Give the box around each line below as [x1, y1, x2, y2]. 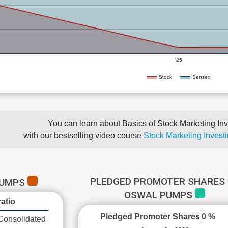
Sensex [192, 74, 210, 80]
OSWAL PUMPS [124, 189, 195, 201]
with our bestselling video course [23, 131, 144, 140]
